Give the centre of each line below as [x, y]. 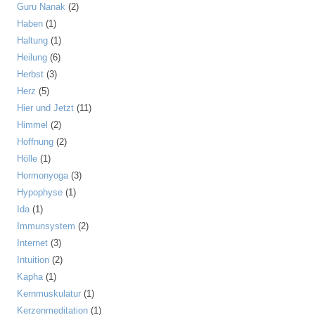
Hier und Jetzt [45, 108]
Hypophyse [40, 192]
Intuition [33, 260]
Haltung [32, 40]
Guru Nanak [41, 7]
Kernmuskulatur [49, 294]
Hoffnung [35, 142]
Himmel [32, 125]
